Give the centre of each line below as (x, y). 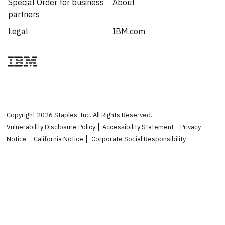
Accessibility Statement (138, 127)
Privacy (191, 127)
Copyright (21, 115)
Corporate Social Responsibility (139, 139)
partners (24, 14)
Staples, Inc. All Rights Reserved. (102, 115)
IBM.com (129, 31)
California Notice (58, 139)
